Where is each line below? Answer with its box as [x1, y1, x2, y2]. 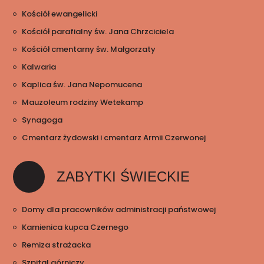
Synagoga [22, 114, 63, 126]
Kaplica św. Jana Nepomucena [22, 79, 143, 91]
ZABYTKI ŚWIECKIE [57, 169, 190, 185]
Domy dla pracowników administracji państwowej [22, 204, 216, 216]
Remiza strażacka [22, 239, 91, 251]
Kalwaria [22, 61, 57, 73]
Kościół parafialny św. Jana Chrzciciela [22, 26, 174, 38]
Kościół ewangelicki [22, 8, 98, 20]
